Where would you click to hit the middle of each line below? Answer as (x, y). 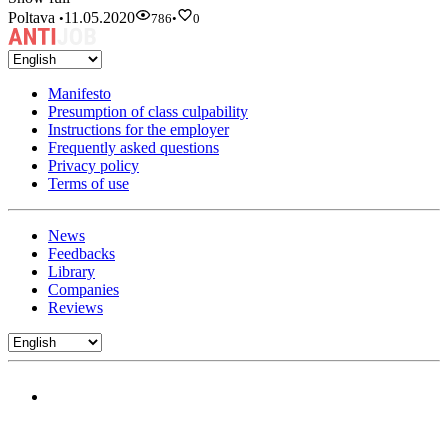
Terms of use (88, 184)
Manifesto (79, 94)
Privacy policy (93, 166)
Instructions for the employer (138, 130)
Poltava (33, 17)
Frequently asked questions (133, 148)
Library (71, 272)
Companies (83, 290)
